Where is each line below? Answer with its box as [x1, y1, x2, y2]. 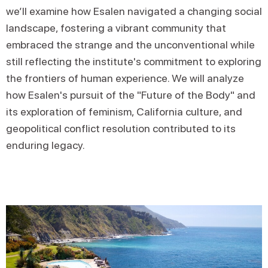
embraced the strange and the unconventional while [6, 38, 255, 51]
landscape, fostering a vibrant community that [6, 22, 226, 34]
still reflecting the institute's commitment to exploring [6, 55, 261, 68]
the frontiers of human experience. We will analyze [6, 72, 244, 84]
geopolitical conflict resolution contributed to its [6, 122, 236, 135]
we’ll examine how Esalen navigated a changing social [6, 5, 262, 17]
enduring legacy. [6, 139, 85, 151]
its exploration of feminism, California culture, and [6, 105, 242, 118]
